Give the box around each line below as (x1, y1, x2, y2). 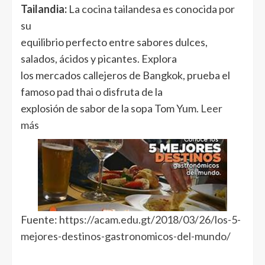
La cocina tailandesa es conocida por (67, 2, 235, 16)
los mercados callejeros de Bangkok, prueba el (21, 69, 230, 82)
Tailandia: (21, 2, 67, 16)
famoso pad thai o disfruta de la (21, 85, 163, 99)
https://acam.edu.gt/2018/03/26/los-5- (59, 212, 241, 226)
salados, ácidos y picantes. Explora (21, 52, 177, 66)
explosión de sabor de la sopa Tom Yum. (21, 102, 201, 115)
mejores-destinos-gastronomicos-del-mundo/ (21, 229, 231, 243)
